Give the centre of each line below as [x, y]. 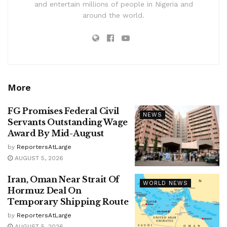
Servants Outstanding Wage [68, 122]
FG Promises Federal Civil [63, 111]
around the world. [113, 15]
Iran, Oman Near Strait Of [63, 179]
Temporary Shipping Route [68, 201]
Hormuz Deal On [45, 190]
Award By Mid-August [56, 134]
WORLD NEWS [165, 183]
